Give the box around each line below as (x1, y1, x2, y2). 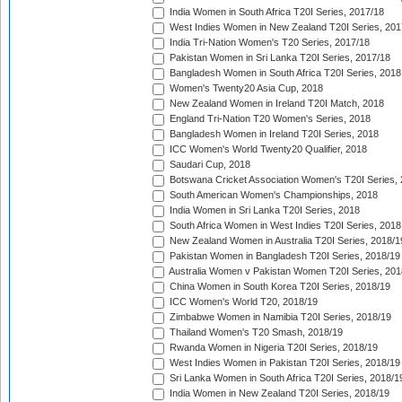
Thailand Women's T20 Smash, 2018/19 (167, 327, 343, 338)
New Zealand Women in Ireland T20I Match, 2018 (167, 98, 384, 109)
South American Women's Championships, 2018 (167, 189, 378, 201)
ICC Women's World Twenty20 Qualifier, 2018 (167, 144, 367, 155)
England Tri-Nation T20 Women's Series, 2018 (167, 113, 371, 125)
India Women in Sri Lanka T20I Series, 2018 (167, 205, 360, 216)
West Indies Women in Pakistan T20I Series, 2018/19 (167, 357, 400, 369)
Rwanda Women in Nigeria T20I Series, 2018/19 (167, 342, 378, 354)
